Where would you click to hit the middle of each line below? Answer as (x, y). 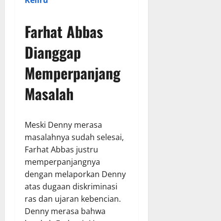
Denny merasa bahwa (65, 211)
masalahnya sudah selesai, (74, 137)
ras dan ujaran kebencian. (73, 199)
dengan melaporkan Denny (75, 174)
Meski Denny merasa (63, 125)
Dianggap (53, 52)
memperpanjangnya (62, 162)
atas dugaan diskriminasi (71, 187)
